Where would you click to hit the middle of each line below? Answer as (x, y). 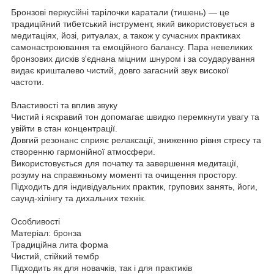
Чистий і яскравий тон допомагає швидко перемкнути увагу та (135, 117)
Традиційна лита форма (60, 244)
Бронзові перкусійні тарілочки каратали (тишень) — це (120, 12)
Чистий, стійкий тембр (55, 256)
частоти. (28, 82)
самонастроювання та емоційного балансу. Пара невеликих (132, 47)
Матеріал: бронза (46, 233)
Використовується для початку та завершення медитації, (125, 163)
